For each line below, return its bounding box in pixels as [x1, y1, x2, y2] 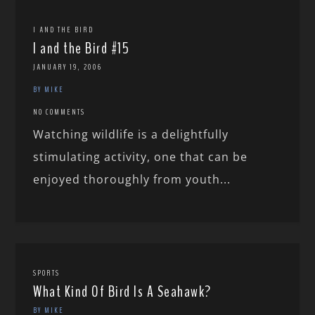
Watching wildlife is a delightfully [33, 127, 229, 143]
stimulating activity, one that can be [33, 149, 248, 165]
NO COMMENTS [33, 106, 86, 118]
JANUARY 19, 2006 [33, 61, 103, 73]
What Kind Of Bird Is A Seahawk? [33, 281, 212, 303]
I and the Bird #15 [33, 38, 130, 60]
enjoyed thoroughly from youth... [33, 172, 231, 188]
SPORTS [33, 267, 60, 279]
